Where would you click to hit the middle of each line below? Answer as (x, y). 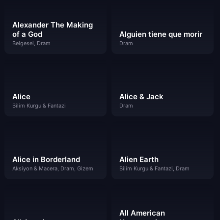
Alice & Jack (141, 97)
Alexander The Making (53, 25)
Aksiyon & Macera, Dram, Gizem (53, 168)
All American (142, 213)
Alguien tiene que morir (161, 34)
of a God (27, 34)
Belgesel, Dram (31, 43)
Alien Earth (139, 159)
